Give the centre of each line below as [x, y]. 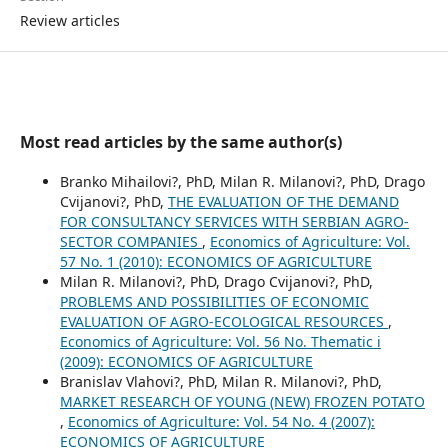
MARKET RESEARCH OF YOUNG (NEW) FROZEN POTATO [242, 401]
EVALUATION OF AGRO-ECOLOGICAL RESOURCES [223, 321]
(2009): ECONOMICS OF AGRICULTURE [186, 361]
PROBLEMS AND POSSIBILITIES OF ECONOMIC [214, 301]
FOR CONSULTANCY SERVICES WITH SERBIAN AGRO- [234, 221]
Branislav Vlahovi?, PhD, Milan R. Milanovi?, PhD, [220, 381]
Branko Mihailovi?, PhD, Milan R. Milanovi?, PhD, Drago [242, 181]
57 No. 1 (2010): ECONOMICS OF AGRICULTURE [215, 261]
